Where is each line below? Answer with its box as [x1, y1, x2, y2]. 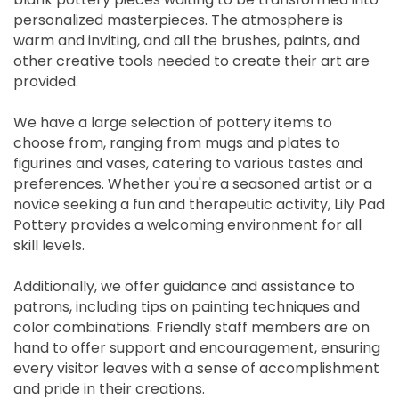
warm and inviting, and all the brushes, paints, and [13, 30, 360, 52]
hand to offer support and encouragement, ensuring [13, 338, 380, 359]
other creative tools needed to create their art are [13, 51, 370, 72]
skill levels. [13, 235, 85, 256]
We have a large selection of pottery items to [13, 112, 332, 134]
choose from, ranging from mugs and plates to [13, 133, 340, 154]
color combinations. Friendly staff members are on [13, 317, 370, 338]
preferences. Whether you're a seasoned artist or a [13, 174, 372, 195]
